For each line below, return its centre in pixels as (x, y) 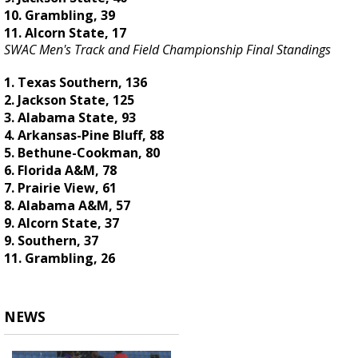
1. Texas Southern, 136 (77, 83)
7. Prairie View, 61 (60, 188)
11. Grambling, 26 (60, 259)
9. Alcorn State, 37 (62, 223)
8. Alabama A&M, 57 (67, 206)
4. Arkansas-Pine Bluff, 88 (86, 135)
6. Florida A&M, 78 (60, 171)
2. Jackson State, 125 (71, 100)
